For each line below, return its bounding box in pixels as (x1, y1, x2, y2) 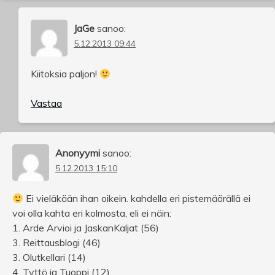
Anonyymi (55, 147, 100, 160)
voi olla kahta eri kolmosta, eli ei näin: (12, 207, 171, 220)
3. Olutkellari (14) (12, 251, 86, 264)
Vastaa (31, 97, 62, 110)
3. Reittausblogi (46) (12, 236, 101, 249)
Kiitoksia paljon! (31, 68, 99, 80)
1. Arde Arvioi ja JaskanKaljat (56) (12, 222, 159, 234)
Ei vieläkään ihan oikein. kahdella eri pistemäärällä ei (23, 192, 251, 205)
